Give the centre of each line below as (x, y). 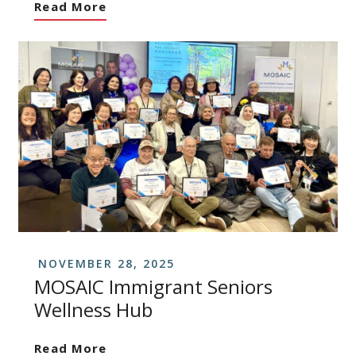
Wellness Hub (94, 310)
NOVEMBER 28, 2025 (107, 264)
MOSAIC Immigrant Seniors (154, 287)
